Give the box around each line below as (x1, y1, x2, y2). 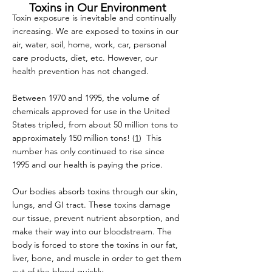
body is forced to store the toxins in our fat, (12, 239, 178, 250)
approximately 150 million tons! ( (12, 132, 135, 143)
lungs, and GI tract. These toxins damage (12, 199, 171, 210)
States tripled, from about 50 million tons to (12, 119, 178, 130)
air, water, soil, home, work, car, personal (12, 39, 166, 50)
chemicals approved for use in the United (12, 106, 170, 117)
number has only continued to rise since (12, 146, 165, 157)
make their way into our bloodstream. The (12, 226, 172, 237)
